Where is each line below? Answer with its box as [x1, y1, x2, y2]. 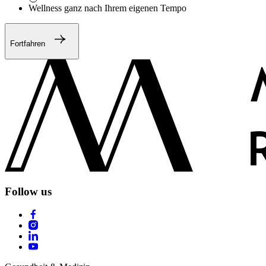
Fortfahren [10, 39, 45, 48]
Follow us [5, 185, 52, 198]
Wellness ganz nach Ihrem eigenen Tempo [28, 2, 186, 13]
